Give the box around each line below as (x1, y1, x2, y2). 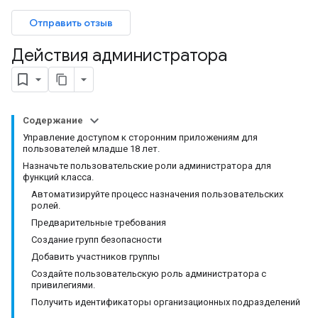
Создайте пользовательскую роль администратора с (31, 268, 266, 279)
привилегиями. (31, 280, 95, 290)
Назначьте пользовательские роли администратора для (23, 160, 271, 171)
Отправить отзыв (29, 16, 113, 29)
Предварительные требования (31, 217, 166, 228)
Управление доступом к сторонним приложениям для (23, 132, 258, 143)
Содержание (23, 115, 83, 126)
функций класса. (23, 172, 94, 182)
